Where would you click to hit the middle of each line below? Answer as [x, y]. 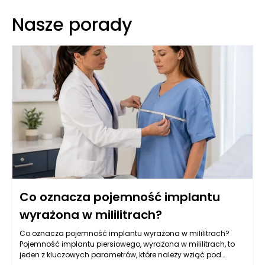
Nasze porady [72, 25]
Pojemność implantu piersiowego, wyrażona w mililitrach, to [127, 244]
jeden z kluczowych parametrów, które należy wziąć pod [120, 254]
